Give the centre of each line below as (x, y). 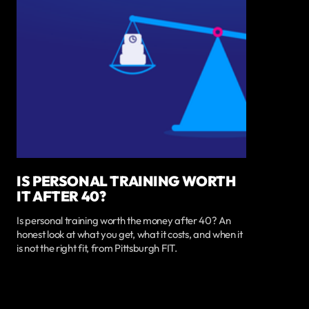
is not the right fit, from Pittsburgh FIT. (97, 248)
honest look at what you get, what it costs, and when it (130, 235)
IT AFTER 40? (61, 196)
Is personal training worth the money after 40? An (124, 221)
